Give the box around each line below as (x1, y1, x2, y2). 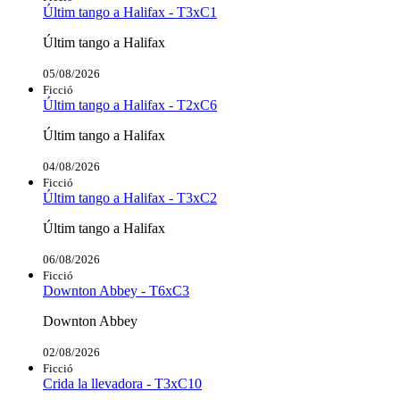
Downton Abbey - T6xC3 (43, 282, 189, 298)
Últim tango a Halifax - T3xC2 (43, 189, 217, 205)
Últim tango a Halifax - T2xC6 (43, 96, 217, 112)
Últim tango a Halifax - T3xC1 (43, 4, 217, 20)
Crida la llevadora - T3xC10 (43, 375, 202, 391)
